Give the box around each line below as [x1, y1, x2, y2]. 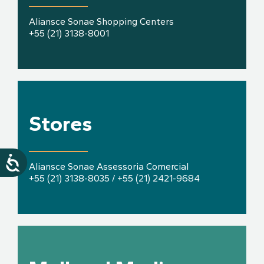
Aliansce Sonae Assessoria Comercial [29, 160, 189, 172]
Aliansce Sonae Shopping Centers [29, 15, 174, 27]
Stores [29, 110, 93, 136]
